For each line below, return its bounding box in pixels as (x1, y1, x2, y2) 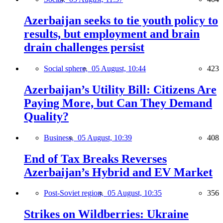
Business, (44, 133, 78, 142)
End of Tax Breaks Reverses (24, 152, 167, 165)
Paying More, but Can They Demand (24, 96, 212, 110)
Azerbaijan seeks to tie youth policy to (24, 13, 218, 27)
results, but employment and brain (24, 27, 200, 40)
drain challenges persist (24, 40, 144, 54)
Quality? (24, 110, 69, 123)
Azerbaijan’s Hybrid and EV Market (24, 165, 213, 179)
